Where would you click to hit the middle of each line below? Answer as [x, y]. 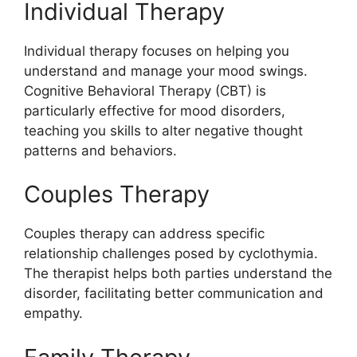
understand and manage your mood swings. [166, 71]
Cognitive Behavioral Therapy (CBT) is [145, 90]
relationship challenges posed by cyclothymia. [171, 254]
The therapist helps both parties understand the [178, 274]
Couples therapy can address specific [144, 234]
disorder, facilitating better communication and [174, 294]
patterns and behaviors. [100, 150]
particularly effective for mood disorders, [155, 110]
